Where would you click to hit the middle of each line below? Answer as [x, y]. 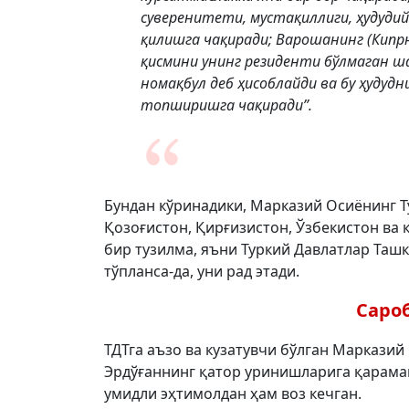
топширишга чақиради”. [226, 105]
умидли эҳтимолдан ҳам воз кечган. [233, 393]
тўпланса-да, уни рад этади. [204, 271]
